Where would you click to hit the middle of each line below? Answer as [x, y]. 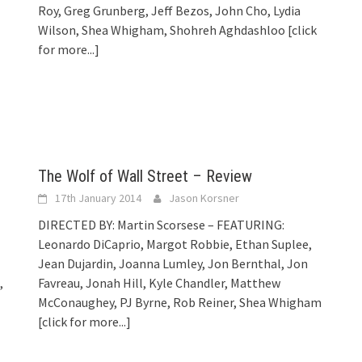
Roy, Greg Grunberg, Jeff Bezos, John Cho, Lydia [170, 10]
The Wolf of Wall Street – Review [145, 176]
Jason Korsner [204, 198]
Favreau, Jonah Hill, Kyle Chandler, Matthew [160, 282]
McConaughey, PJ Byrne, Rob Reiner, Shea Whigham [180, 302]
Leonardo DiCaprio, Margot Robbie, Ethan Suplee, [175, 244]
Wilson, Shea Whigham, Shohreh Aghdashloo [163, 29]
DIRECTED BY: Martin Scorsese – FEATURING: [162, 224]
